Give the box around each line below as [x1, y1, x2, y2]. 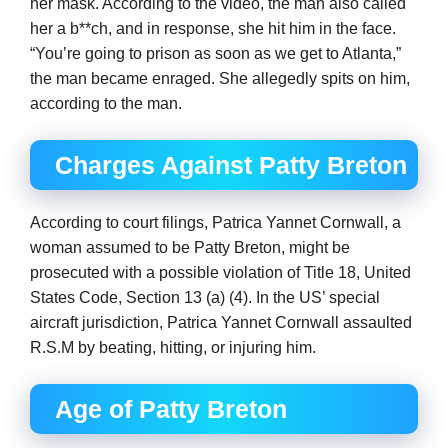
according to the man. [30, 95, 182, 112]
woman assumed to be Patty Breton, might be [30, 239, 350, 256]
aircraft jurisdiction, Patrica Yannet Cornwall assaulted [30, 314, 412, 331]
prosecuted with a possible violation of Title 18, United [30, 264, 411, 281]
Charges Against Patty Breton [55, 151, 407, 179]
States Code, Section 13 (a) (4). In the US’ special [30, 289, 380, 306]
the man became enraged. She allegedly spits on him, [30, 70, 410, 87]
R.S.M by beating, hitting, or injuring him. [30, 339, 316, 356]
